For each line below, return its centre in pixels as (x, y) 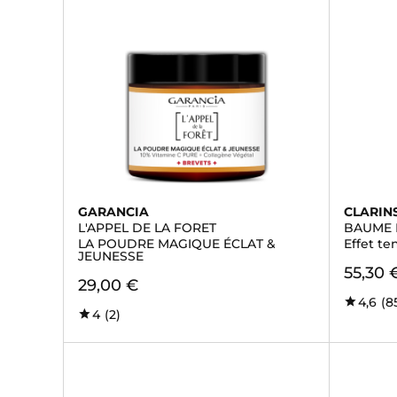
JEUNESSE (111, 256)
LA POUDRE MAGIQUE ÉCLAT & (177, 244)
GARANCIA (113, 212)
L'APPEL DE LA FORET (147, 228)
